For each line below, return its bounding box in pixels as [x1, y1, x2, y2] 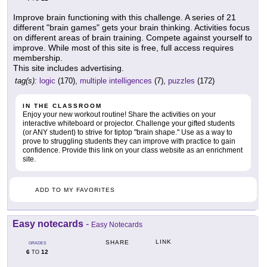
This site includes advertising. [13, 63, 124, 73]
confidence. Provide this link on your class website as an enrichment [23, 146, 243, 155]
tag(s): [15, 76, 37, 86]
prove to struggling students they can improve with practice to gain [23, 137, 235, 146]
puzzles [168, 76, 195, 86]
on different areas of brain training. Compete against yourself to [13, 33, 252, 43]
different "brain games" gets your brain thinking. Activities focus [13, 23, 250, 33]
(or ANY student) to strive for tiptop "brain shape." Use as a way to [23, 128, 232, 137]
